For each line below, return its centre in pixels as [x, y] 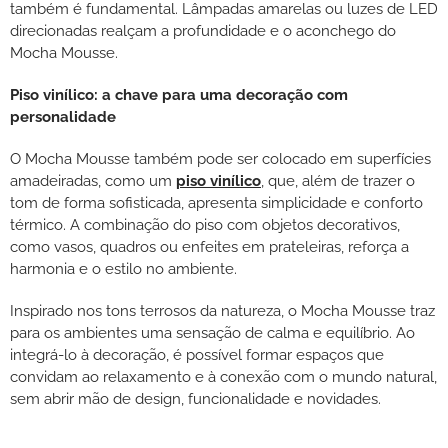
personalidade [63, 117]
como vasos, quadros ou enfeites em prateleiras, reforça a [209, 247]
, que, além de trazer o [338, 181]
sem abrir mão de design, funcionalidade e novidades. [195, 399]
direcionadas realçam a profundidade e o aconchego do [203, 31]
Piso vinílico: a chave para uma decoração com [179, 95]
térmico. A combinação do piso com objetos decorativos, [205, 225]
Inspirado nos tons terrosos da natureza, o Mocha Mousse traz [222, 311]
